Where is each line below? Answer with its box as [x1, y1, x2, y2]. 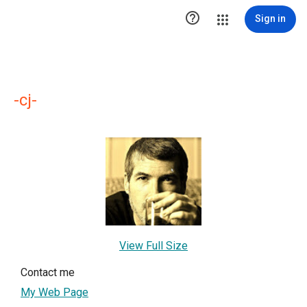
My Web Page [21, 285, 88, 299]
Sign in [255, 13, 286, 24]
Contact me [21, 265, 75, 279]
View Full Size [119, 238, 188, 252]
